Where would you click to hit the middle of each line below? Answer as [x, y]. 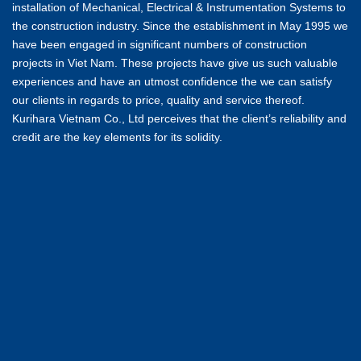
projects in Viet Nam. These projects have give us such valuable [175, 63]
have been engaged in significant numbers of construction [160, 45]
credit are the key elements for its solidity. [117, 137]
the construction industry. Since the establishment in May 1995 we [180, 26]
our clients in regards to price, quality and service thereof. [158, 100]
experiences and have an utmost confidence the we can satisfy [172, 82]
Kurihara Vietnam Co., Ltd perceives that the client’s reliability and [179, 119]
